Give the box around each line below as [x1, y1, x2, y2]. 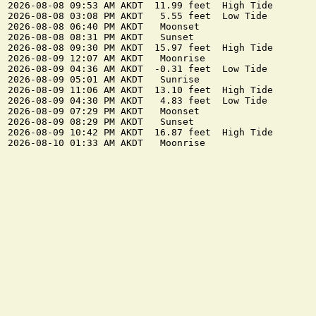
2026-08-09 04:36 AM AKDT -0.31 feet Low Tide [8, 63, 267, 75]
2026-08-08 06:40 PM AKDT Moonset [8, 21, 200, 32]
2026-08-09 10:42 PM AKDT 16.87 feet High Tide [8, 127, 273, 138]
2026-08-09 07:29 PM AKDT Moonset [8, 106, 200, 117]
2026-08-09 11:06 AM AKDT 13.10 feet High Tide [8, 85, 273, 96]
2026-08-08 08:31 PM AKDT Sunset [8, 32, 194, 43]
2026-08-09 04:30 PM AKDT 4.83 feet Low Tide [8, 95, 267, 107]
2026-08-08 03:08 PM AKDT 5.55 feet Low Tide [8, 11, 267, 22]
